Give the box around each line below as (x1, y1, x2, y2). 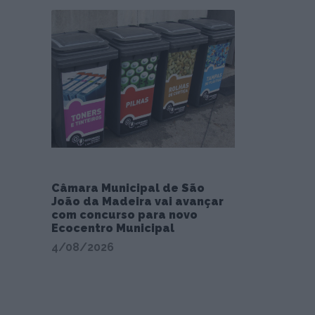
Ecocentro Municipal (51, 221, 174, 235)
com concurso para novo (51, 207, 198, 221)
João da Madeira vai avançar (51, 194, 224, 208)
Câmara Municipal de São (51, 181, 205, 195)
